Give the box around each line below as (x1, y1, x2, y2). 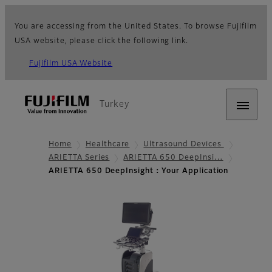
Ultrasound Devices (143, 141, 224, 148)
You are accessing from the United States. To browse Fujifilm (15, 23, 257, 30)
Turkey (100, 100, 129, 109)
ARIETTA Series (49, 154, 110, 162)
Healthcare (85, 141, 130, 148)
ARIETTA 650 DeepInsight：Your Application (49, 168, 229, 175)
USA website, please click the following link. (15, 38, 189, 45)
